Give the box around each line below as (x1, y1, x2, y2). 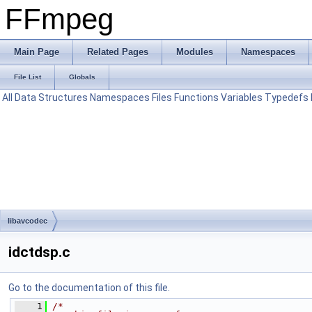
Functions (174, 92, 219, 103)
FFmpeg (5, 3, 114, 36)
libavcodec (8, 217, 47, 225)
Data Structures (15, 92, 88, 103)
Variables (221, 92, 263, 103)
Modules (176, 47, 213, 57)
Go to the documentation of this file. (8, 282, 170, 293)
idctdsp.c (8, 244, 70, 260)
